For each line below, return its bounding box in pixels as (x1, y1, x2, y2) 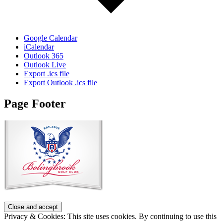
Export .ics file (24, 69, 69, 78)
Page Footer (4, 97, 66, 110)
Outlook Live (24, 60, 66, 69)
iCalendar (24, 42, 54, 51)
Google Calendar (24, 33, 77, 42)
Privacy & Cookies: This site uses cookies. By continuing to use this (4, 212, 217, 221)
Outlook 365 (24, 51, 63, 60)
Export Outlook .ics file (24, 78, 97, 87)
